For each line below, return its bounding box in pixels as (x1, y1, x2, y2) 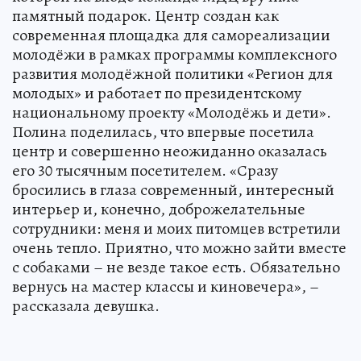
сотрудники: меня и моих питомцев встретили (12, 217, 341, 239)
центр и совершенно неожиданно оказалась (12, 139, 327, 162)
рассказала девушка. (12, 294, 160, 317)
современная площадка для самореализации (12, 23, 330, 46)
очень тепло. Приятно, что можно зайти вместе (12, 236, 346, 259)
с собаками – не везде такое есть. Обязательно (12, 255, 340, 278)
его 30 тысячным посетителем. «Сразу (12, 159, 278, 181)
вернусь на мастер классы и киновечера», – (12, 275, 319, 297)
